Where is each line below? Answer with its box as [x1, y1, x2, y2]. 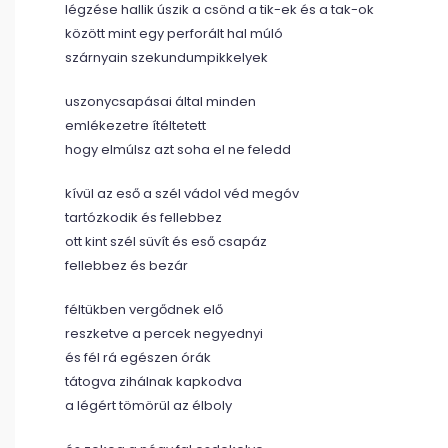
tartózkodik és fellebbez [65, 208, 222, 227]
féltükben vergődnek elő [65, 300, 223, 319]
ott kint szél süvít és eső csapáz [65, 232, 267, 251]
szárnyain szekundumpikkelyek [65, 48, 268, 67]
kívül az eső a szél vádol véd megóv [65, 184, 299, 203]
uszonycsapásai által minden [65, 92, 256, 111]
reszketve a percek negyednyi [65, 324, 263, 343]
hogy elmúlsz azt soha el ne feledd [65, 140, 291, 159]
